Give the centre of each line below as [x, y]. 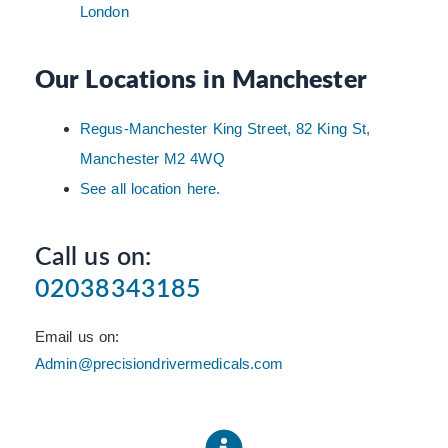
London [104, 12]
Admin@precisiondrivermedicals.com [159, 364]
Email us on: [77, 337]
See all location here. [150, 189]
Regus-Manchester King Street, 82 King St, [225, 129]
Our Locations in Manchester [201, 80]
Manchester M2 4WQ [152, 159]
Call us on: [93, 257]
